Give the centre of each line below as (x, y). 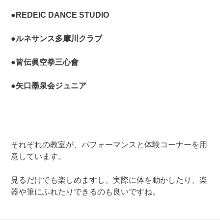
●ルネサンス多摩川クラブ (57, 39)
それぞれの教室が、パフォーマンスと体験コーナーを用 (109, 145)
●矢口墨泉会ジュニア (49, 86)
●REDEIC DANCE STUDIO (60, 15)
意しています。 (39, 157)
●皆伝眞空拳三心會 (45, 62)
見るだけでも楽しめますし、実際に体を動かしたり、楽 (109, 180)
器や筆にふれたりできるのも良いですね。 (86, 192)
